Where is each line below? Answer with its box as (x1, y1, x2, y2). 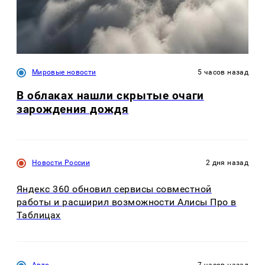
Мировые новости (32, 68, 96, 77)
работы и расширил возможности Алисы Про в (17, 196, 237, 208)
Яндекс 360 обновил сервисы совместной (17, 183, 212, 195)
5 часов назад (198, 68, 248, 77)
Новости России (32, 158, 91, 167)
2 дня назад (206, 158, 248, 167)
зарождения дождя (17, 102, 129, 117)
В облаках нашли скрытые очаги (17, 89, 204, 103)
